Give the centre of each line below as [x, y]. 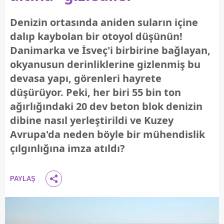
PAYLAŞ [23, 179]
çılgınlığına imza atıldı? [67, 148]
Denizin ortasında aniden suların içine [104, 22]
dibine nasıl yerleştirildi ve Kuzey [92, 120]
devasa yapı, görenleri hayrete [86, 78]
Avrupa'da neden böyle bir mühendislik [107, 134]
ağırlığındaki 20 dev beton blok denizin [106, 106]
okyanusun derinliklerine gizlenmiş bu [105, 64]
